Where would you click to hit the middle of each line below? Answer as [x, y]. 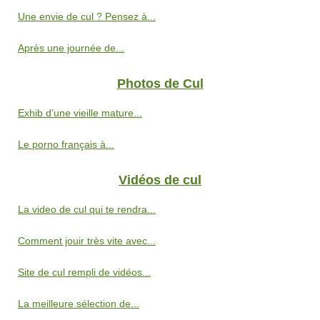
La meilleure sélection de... [79, 304]
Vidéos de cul [160, 180]
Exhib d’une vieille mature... [80, 113]
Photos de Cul [160, 84]
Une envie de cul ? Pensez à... [87, 16]
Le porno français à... [66, 144]
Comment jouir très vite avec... [87, 241]
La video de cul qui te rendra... [87, 209]
